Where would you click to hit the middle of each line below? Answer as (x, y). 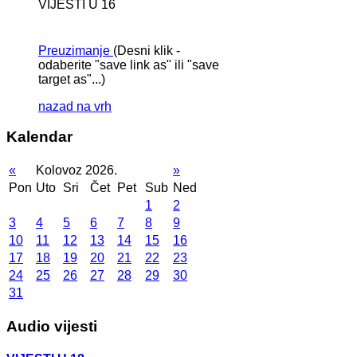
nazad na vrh (75, 106)
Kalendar (39, 137)
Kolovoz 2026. (76, 170)
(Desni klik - (147, 50)
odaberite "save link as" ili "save (129, 65)
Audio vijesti (52, 326)
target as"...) (72, 79)
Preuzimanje (74, 50)
